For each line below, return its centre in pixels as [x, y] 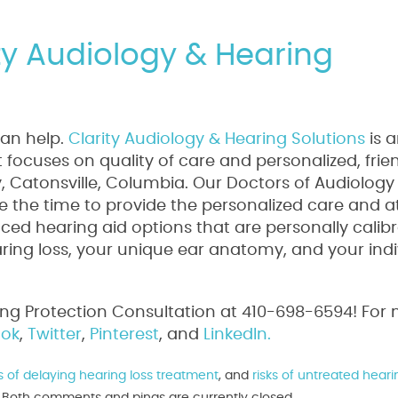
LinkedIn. [235, 335]
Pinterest [122, 335]
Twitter [52, 335]
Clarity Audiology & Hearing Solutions [215, 139]
